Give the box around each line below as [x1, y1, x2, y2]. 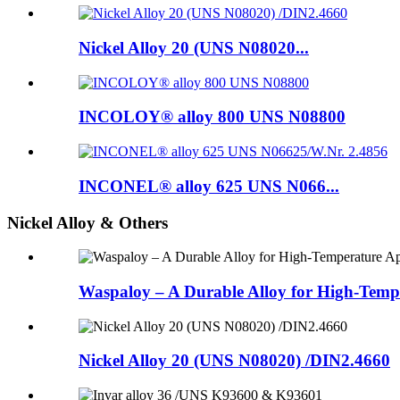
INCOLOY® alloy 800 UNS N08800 [79, 107, 346, 127]
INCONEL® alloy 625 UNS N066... [79, 176, 339, 196]
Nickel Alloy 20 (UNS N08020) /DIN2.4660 [79, 351, 390, 371]
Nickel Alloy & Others [7, 212, 168, 232]
